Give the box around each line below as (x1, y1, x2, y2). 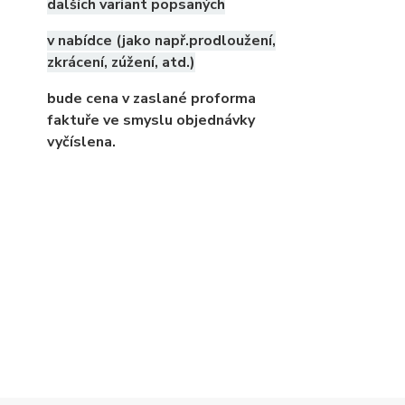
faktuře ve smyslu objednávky (47, 110, 255, 130)
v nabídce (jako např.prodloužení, (47, 31, 276, 51)
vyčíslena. (47, 132, 116, 152)
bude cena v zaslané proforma (47, 89, 256, 108)
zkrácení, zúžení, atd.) (47, 52, 195, 72)
